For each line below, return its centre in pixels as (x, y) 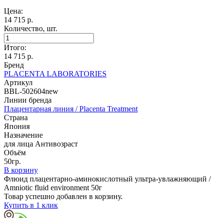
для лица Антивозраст (41, 144)
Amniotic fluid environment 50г (53, 187)
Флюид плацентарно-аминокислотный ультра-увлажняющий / (107, 179)
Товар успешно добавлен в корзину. (63, 196)
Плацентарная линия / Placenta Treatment (71, 109)
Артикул (18, 82)
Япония (17, 126)
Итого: (15, 47)
